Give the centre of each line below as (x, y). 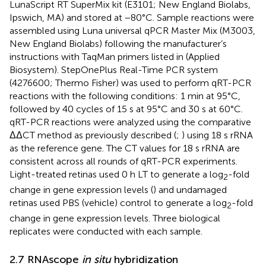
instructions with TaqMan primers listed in (98, 56)
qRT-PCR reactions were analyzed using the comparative (130, 122)
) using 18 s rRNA (217, 135)
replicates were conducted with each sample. (106, 231)
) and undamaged (190, 189)
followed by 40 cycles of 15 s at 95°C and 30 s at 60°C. (126, 109)
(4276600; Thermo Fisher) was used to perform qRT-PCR (130, 83)
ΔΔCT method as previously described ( (93, 135)
